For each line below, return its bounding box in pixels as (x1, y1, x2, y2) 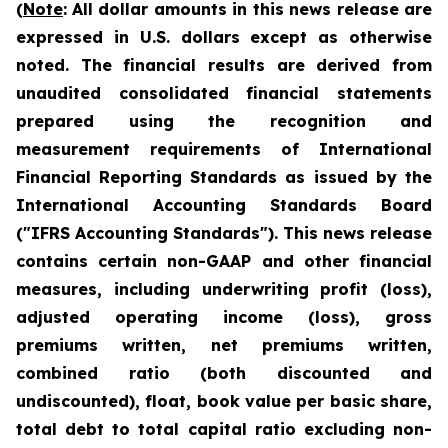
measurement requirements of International (16, 139, 432, 159)
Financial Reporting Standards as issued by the (16, 167, 432, 187)
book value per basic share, (196, 391, 433, 411)
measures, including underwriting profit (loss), (16, 279, 432, 299)
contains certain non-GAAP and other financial (16, 251, 432, 271)
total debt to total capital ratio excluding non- (16, 419, 432, 439)
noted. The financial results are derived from (16, 55, 432, 75)
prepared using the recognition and (16, 111, 432, 131)
